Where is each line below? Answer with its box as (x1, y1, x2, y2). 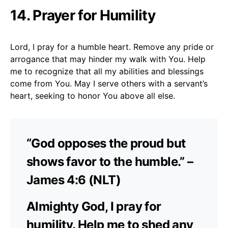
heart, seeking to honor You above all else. (10, 90, 175, 101)
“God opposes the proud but (26, 135, 186, 151)
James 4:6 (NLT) (26, 172, 121, 187)
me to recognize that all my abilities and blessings (10, 66, 204, 76)
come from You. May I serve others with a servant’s (10, 78, 208, 89)
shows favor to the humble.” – (26, 154, 193, 169)
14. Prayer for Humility (10, 6, 155, 24)
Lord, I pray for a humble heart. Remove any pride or (10, 41, 214, 52)
